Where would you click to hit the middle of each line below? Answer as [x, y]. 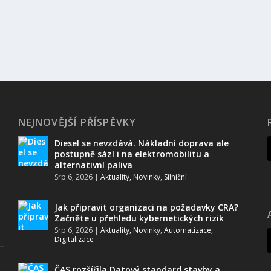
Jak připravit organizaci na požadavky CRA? [147, 207]
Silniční [176, 177]
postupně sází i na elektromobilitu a [132, 154]
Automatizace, [189, 230]
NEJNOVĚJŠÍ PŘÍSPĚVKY [77, 122]
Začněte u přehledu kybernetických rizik [139, 218]
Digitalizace [74, 239]
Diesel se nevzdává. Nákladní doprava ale [142, 143]
